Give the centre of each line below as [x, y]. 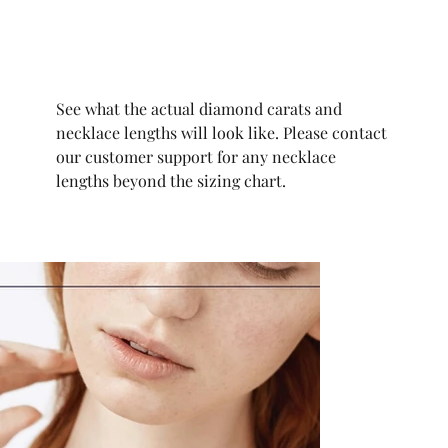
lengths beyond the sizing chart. [171, 180]
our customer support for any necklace [196, 156]
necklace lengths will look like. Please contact [221, 132]
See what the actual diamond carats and [199, 108]
